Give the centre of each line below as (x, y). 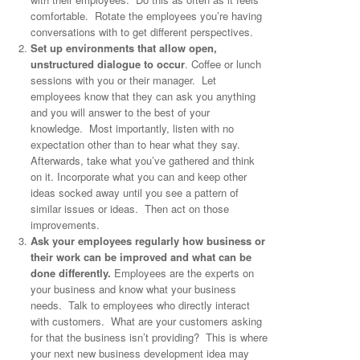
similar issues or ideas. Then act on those (129, 208)
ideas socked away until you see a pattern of (134, 192)
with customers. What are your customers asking (146, 321)
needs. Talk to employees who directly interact (140, 305)
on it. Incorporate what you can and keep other (138, 176)
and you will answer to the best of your (120, 112)
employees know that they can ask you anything (143, 96)
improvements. (65, 224)
